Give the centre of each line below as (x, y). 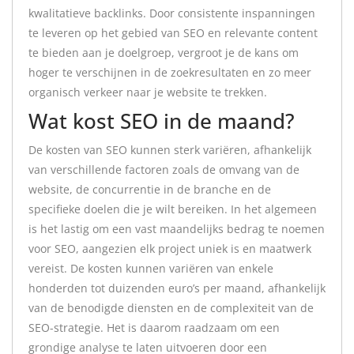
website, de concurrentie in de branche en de (150, 189)
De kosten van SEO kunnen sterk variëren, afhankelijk (170, 150)
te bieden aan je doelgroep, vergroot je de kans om (164, 53)
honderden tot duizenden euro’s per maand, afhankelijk (177, 288)
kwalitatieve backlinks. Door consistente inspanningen (172, 13)
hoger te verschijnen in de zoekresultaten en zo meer (170, 72)
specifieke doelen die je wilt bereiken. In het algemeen (173, 209)
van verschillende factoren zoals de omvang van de (164, 169)
